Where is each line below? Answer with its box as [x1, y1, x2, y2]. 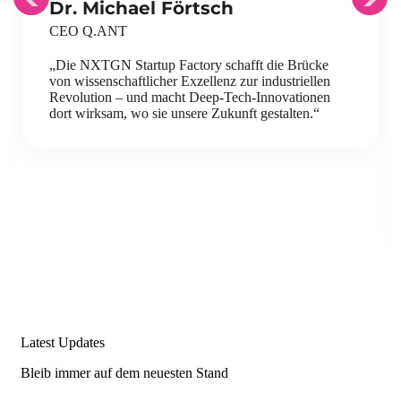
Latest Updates [21, 334, 105, 350]
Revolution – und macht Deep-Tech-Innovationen [49, 89, 330, 105]
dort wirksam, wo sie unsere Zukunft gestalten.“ [49, 105, 320, 121]
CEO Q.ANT [49, 22, 127, 38]
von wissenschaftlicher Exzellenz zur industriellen [49, 73, 330, 89]
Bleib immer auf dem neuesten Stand [21, 364, 228, 380]
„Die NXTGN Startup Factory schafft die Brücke [49, 56, 328, 73]
